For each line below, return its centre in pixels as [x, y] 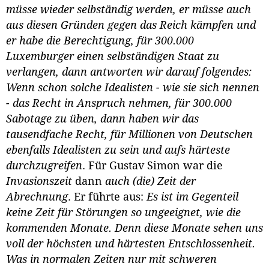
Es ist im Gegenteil [192, 197]
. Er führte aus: [107, 197]
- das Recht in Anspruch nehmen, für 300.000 [119, 104]
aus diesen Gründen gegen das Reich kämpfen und [131, 26]
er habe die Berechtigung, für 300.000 [100, 41]
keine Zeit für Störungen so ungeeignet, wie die [123, 213]
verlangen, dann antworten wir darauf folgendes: [129, 72]
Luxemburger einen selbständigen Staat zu [113, 57]
